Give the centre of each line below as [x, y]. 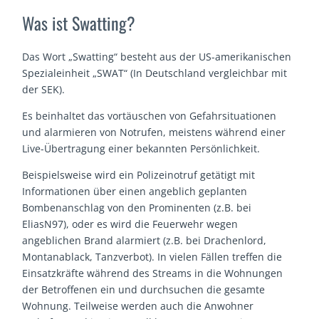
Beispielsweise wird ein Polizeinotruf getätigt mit [139, 175]
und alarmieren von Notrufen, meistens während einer [154, 132]
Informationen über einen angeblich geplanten [135, 192]
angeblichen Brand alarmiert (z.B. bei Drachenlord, [145, 241]
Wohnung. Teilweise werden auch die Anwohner [138, 306]
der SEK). [44, 90]
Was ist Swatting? [79, 23]
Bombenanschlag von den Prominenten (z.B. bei [137, 208]
